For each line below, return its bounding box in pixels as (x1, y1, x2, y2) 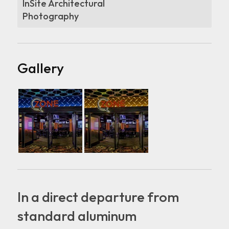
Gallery (17, 59, 64, 77)
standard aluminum (17, 207, 136, 224)
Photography (22, 10, 79, 22)
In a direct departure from (17, 188, 179, 205)
